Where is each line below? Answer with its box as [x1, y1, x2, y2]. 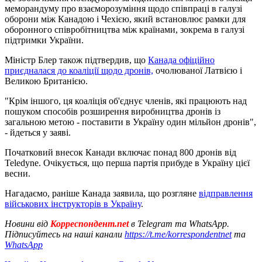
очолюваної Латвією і [153, 65, 242, 75]
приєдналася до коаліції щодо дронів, [5, 65, 153, 75]
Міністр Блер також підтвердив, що [5, 54, 148, 65]
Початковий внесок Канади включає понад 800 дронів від [5, 147, 236, 157]
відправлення [199, 188, 253, 198]
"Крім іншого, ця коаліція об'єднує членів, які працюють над [5, 95, 247, 106]
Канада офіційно [148, 54, 215, 65]
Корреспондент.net [48, 218, 131, 229]
